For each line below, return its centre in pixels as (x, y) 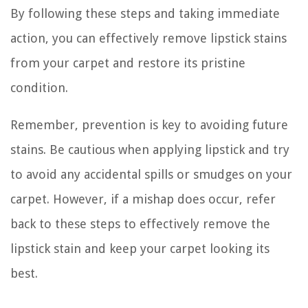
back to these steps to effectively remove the (140, 223)
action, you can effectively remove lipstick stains (148, 38)
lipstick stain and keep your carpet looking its (140, 248)
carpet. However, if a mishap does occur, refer (143, 199)
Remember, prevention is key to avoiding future (149, 124)
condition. (39, 87)
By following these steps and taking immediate (145, 13)
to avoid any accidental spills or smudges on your (151, 174)
